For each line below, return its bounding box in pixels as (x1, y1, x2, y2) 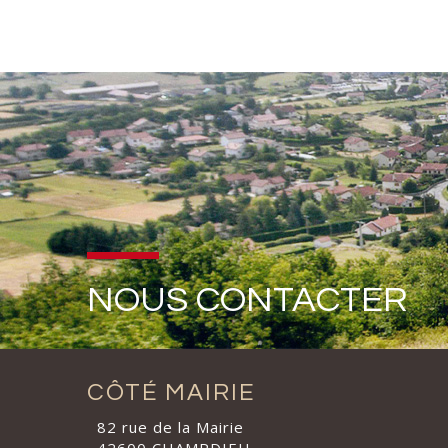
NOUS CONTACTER (87, 281, 407, 320)
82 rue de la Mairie (97, 417, 244, 438)
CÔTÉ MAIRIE (87, 380, 255, 406)
